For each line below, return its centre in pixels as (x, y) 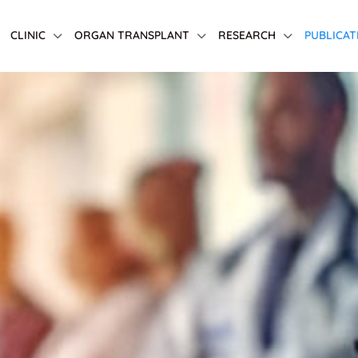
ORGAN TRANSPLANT (132, 35)
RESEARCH (247, 35)
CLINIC (28, 35)
